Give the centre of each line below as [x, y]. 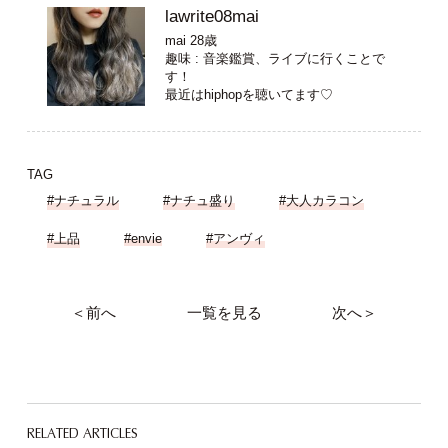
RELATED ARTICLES [82, 433]
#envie [142, 238]
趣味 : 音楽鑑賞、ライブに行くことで [274, 58]
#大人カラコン [321, 200]
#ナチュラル [82, 200]
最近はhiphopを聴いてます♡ [248, 94]
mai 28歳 [190, 40]
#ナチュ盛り [198, 200]
